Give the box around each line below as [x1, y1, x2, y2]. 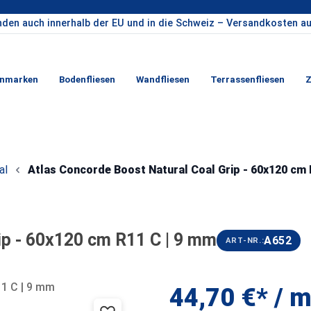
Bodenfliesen [58, 74, 115, 85]
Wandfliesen [135, 74, 190, 85]
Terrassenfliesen [210, 74, 285, 85]
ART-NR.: [225, 235, 264, 245]
